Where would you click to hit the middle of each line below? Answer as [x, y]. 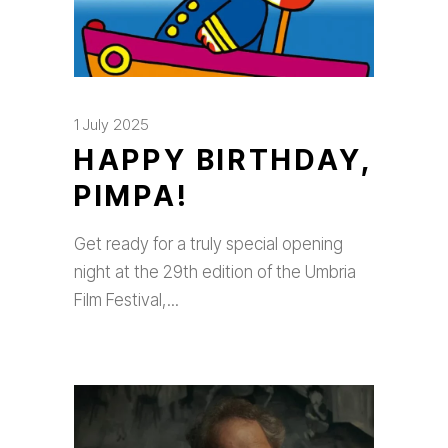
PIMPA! [132, 196]
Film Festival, [122, 300]
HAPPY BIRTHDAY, [223, 160]
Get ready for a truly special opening [208, 244]
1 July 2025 [111, 124]
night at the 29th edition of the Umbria [215, 272]
